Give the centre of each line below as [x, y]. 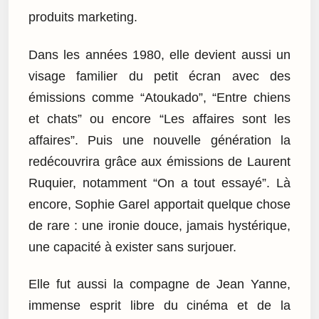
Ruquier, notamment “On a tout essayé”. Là [159, 183]
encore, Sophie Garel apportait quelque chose [159, 204]
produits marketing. [83, 17]
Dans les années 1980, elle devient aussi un [159, 54]
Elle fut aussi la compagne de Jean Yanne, [159, 284]
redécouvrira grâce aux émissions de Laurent [159, 161]
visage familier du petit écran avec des [159, 76]
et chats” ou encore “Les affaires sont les [159, 119]
